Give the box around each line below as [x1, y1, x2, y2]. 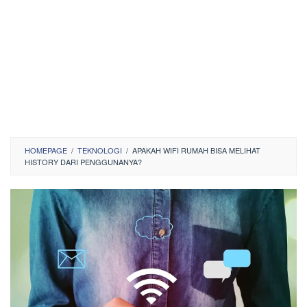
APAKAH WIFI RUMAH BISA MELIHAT [132, 145, 260, 156]
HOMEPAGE [25, 145, 67, 156]
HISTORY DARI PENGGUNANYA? [25, 156, 142, 167]
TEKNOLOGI [77, 145, 122, 156]
